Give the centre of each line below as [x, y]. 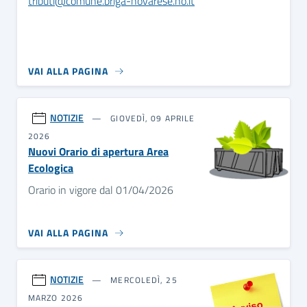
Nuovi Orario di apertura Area [98, 151]
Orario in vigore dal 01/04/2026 [101, 190]
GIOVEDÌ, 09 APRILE [151, 118]
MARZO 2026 [56, 298]
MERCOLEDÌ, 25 [143, 280]
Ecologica [51, 168]
